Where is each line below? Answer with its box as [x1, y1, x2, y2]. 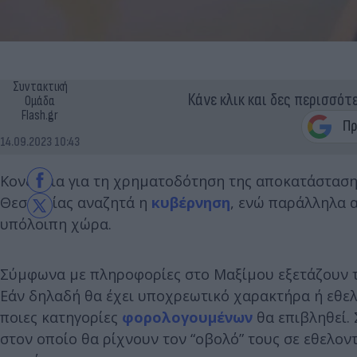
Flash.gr [22, 107, 58, 124]
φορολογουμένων [122, 307, 253, 327]
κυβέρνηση [151, 192, 230, 212]
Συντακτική [12, 78, 68, 95]
